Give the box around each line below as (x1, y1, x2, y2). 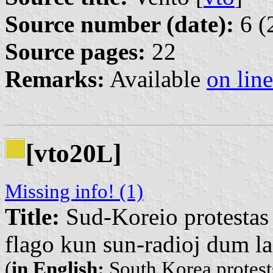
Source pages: (5, 38, 146, 65)
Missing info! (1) (5, 180, 143, 202)
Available (105, 66, 207, 93)
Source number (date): (5, 11, 234, 38)
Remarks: (5, 66, 105, 93)
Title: (5, 203, 60, 230)
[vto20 (26, 138, 96, 168)
